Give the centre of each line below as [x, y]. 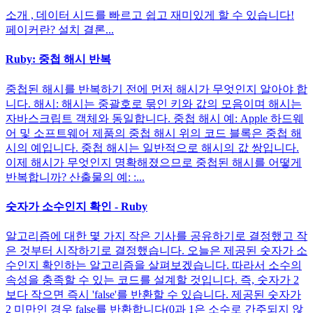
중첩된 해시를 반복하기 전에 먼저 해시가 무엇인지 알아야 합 [156, 89]
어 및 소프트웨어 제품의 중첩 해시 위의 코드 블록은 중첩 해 [154, 133]
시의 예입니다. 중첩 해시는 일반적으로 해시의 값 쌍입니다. [152, 147]
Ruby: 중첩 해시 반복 [58, 59]
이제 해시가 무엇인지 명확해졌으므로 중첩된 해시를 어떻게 [154, 162]
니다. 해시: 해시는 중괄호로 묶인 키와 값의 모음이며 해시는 [154, 103]
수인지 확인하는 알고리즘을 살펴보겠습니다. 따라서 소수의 [154, 265]
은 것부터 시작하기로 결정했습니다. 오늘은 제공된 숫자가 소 [156, 251]
